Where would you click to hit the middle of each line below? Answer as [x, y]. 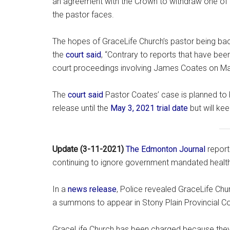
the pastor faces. [83, 14]
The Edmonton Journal [167, 149]
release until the [81, 108]
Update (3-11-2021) [88, 149]
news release [92, 189]
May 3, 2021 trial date [149, 108]
